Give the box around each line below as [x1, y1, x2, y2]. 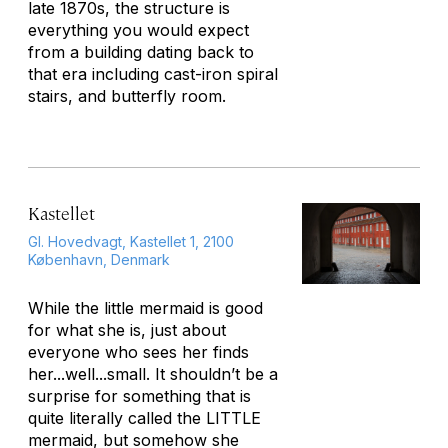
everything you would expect [28, 20, 249, 40]
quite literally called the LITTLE [28, 408, 261, 428]
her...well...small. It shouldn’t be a [28, 364, 278, 384]
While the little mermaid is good [28, 298, 263, 318]
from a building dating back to [28, 42, 254, 62]
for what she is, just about [28, 320, 226, 340]
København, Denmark [28, 251, 170, 268]
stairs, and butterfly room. [28, 86, 226, 106]
